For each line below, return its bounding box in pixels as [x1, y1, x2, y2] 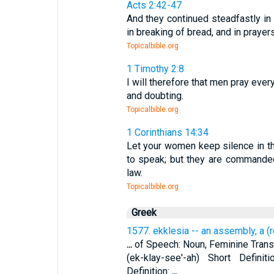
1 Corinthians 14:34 [126, 127, 209, 138]
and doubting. [126, 90, 183, 102]
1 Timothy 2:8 [126, 63, 184, 75]
